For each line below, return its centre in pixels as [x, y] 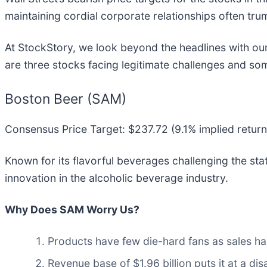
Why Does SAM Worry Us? [72, 210]
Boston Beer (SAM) [66, 99]
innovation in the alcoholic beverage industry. [117, 178]
